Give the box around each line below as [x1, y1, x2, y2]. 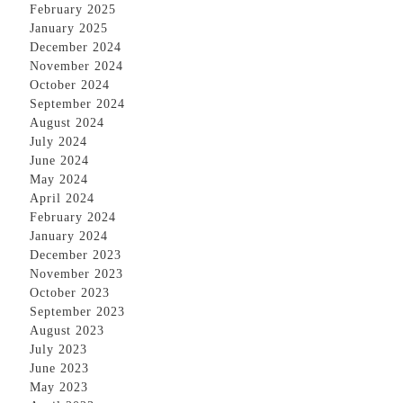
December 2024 [30, 40, 121, 54]
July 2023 [30, 342, 87, 356]
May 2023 [30, 380, 88, 394]
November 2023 [30, 266, 123, 281]
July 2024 [30, 134, 87, 148]
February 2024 [30, 210, 116, 224]
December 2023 [30, 247, 121, 262]
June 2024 [30, 153, 89, 167]
